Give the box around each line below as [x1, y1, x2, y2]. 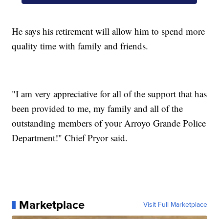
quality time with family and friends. [12, 40, 149, 52]
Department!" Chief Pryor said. [12, 131, 128, 144]
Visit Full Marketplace [143, 199, 207, 210]
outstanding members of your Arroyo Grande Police [12, 117, 206, 130]
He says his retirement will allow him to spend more [12, 25, 205, 38]
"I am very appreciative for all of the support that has [12, 88, 207, 100]
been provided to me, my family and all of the [12, 102, 183, 115]
